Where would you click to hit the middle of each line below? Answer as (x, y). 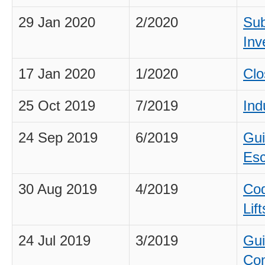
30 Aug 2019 (58, 189)
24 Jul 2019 (54, 241)
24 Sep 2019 (58, 138)
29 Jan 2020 (57, 22)
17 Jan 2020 (57, 74)
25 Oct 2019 (57, 106)
